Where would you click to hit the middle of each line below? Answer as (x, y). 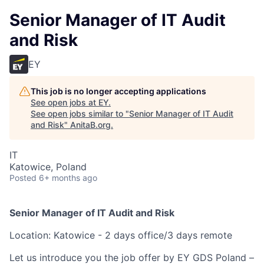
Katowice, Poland (48, 167)
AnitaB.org (90, 125)
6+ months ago (68, 178)
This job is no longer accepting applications (118, 91)
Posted (23, 178)
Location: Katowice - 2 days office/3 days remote (121, 235)
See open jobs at (65, 102)
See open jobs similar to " (80, 113)
